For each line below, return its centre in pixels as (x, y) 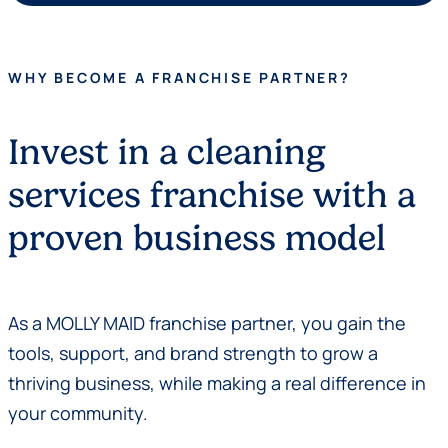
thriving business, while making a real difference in (217, 382)
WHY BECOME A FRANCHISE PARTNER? (179, 77)
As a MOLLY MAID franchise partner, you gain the (207, 322)
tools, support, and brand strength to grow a (193, 352)
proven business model (197, 238)
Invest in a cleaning (167, 152)
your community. (78, 412)
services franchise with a (212, 195)
